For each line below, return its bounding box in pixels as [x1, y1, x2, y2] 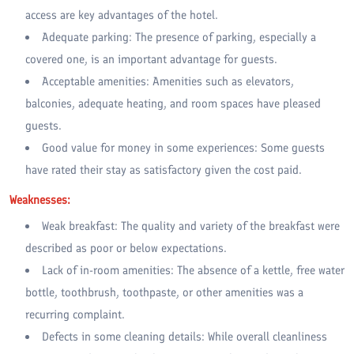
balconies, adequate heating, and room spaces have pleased [25, 96, 321, 111]
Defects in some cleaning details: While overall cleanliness [42, 329, 327, 344]
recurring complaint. [25, 307, 125, 322]
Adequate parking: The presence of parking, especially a [42, 29, 316, 44]
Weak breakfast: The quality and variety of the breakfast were [42, 218, 340, 233]
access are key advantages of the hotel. [25, 7, 218, 22]
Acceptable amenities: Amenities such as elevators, [42, 73, 294, 88]
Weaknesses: [9, 192, 70, 207]
